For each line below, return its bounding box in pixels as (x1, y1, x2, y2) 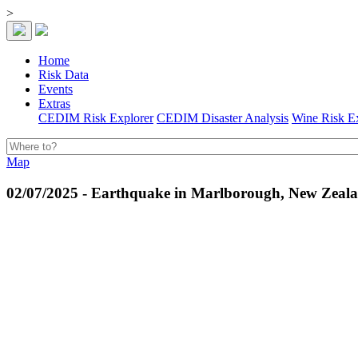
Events (38, 82, 73, 96)
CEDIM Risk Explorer (38, 111, 153, 125)
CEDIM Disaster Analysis (157, 111, 288, 125)
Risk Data (38, 68, 89, 82)
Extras (38, 97, 70, 110)
